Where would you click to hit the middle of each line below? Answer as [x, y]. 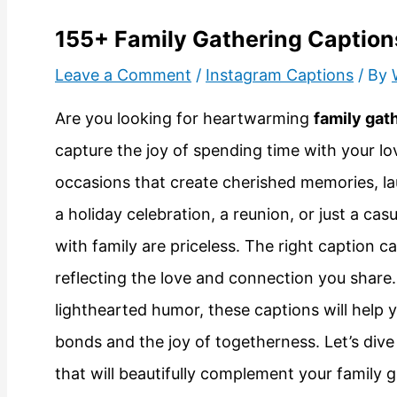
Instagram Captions [280, 74]
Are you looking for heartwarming [184, 118]
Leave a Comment [123, 74]
